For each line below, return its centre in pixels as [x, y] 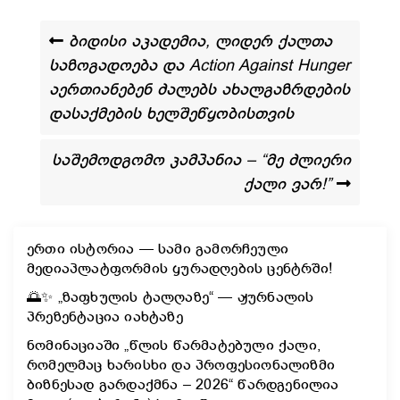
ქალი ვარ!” [290, 184]
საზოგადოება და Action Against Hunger [200, 65]
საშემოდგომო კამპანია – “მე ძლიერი [201, 160]
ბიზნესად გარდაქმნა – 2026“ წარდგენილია [183, 385]
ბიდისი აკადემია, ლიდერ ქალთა [198, 41]
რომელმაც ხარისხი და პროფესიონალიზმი [181, 365]
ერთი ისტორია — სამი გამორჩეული [158, 249]
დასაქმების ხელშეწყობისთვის [171, 113]
